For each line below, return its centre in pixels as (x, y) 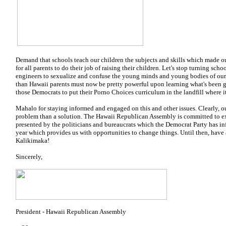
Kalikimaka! (33, 140)
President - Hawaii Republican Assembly (71, 212)
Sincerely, (29, 157)
